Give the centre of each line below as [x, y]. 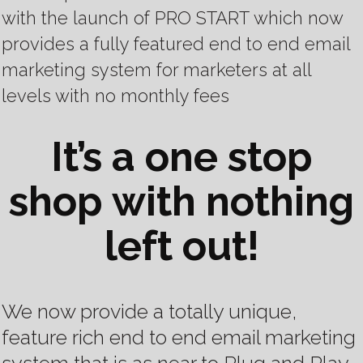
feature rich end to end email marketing [179, 337]
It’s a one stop [181, 157]
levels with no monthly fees [115, 96]
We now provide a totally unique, [149, 312]
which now [298, 18]
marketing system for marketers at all [156, 70]
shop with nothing [181, 202]
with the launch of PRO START [126, 18]
